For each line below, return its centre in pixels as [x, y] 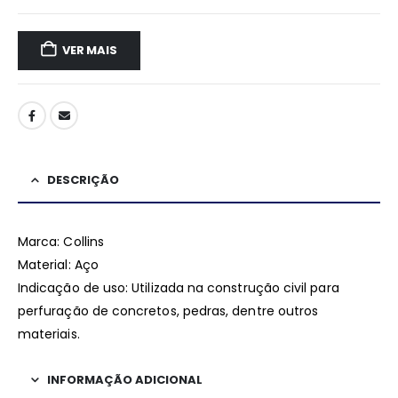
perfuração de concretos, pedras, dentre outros [168, 311]
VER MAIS [90, 50]
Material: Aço [58, 265]
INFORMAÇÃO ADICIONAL [125, 380]
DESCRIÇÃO [83, 180]
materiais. [49, 334]
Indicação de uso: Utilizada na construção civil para [179, 288]
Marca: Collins [61, 242]
